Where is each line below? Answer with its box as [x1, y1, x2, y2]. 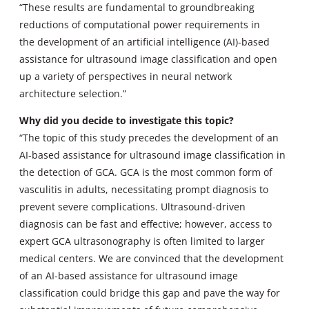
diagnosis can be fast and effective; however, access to [19, 217, 272, 231]
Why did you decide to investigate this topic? [19, 114, 234, 128]
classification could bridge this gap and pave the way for [19, 286, 280, 300]
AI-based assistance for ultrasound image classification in [19, 148, 286, 162]
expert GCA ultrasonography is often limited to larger [19, 235, 265, 248]
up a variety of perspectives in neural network [19, 70, 232, 83]
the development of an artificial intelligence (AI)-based [19, 35, 270, 49]
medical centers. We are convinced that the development [19, 252, 283, 266]
